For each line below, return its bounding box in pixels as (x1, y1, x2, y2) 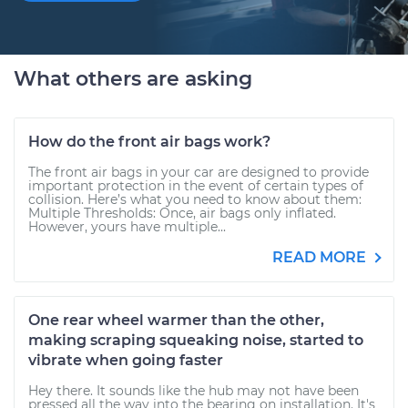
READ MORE (272, 249, 370, 266)
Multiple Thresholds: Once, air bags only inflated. (28, 205, 336, 221)
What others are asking (14, 66, 252, 91)
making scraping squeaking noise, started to (28, 331, 363, 349)
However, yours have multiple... (28, 219, 226, 235)
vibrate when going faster (28, 352, 223, 369)
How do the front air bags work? (28, 133, 270, 150)
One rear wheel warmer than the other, (28, 311, 324, 329)
